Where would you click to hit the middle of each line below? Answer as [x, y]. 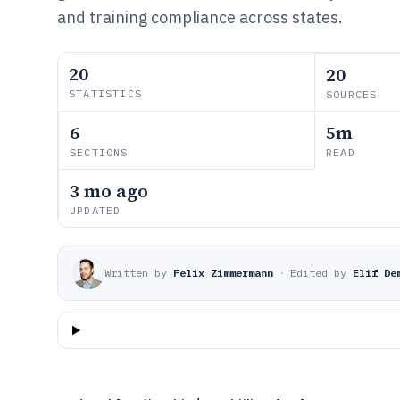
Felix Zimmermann [223, 273]
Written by [136, 273]
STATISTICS [105, 93]
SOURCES [352, 94]
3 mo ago [109, 191]
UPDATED [96, 210]
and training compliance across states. [200, 17]
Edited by [318, 273]
